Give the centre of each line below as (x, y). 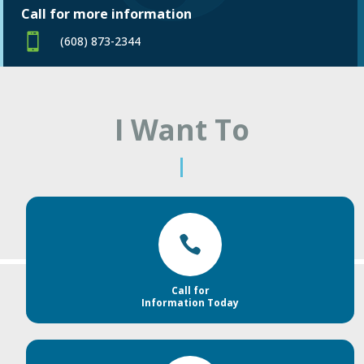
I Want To (182, 130)
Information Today (190, 303)
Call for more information (107, 14)
